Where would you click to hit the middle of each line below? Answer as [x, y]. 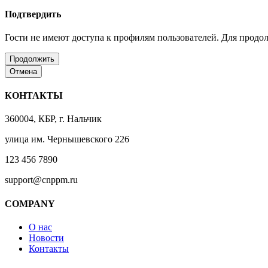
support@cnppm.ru [41, 180]
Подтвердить [33, 14]
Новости [46, 237]
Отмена [23, 71]
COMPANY [30, 203]
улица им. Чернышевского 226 [67, 139]
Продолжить [32, 59]
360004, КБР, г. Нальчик [53, 119]
